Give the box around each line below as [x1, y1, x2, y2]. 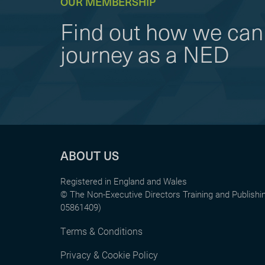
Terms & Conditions [60, 225, 143, 237]
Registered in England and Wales [60, 175, 187, 187]
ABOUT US [60, 147, 119, 164]
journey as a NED [60, 36, 229, 70]
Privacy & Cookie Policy [60, 248, 158, 261]
